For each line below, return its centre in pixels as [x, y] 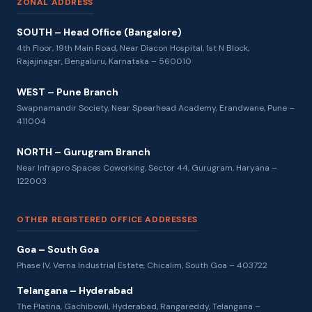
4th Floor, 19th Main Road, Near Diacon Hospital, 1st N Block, [133, 48]
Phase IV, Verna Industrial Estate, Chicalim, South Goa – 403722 [142, 265]
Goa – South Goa [58, 249]
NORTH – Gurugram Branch [84, 151]
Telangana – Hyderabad [75, 290]
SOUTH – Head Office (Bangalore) [99, 32]
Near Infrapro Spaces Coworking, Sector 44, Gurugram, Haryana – [147, 167]
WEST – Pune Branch [68, 92]
